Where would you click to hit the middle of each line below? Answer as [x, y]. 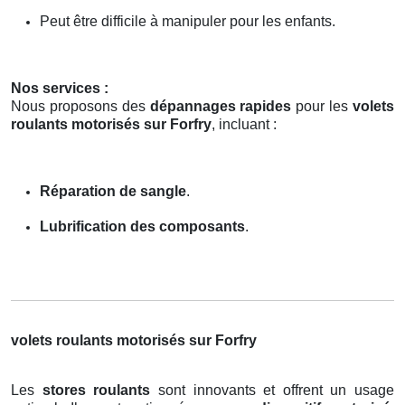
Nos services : [60, 88]
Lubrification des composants [142, 226]
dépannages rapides [221, 106]
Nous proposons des [80, 106]
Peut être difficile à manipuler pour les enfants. [188, 21]
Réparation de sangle [113, 191]
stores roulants [96, 390]
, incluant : [244, 124]
